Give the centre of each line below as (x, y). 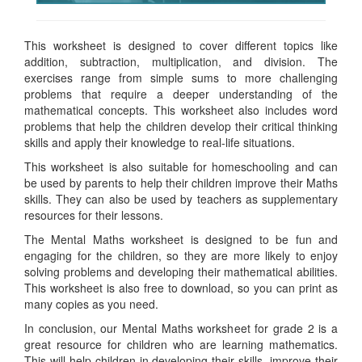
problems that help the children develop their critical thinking (181, 126)
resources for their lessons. (94, 215)
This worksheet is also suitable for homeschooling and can (181, 166)
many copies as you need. (91, 303)
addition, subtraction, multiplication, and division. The (181, 61)
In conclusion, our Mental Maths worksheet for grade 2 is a (181, 328)
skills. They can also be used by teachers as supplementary (181, 198)
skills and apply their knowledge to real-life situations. (160, 142)
